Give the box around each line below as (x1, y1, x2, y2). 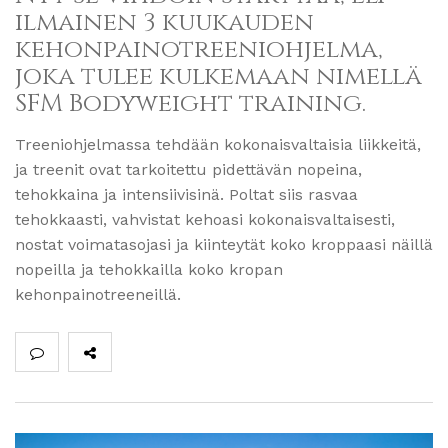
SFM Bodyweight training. (15, 86, 366, 120)
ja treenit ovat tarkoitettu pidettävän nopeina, (15, 159, 362, 179)
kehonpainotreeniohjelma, (15, 32, 383, 66)
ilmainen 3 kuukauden (15, 5, 314, 39)
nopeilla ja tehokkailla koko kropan (15, 259, 283, 279)
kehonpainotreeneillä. (15, 284, 181, 304)
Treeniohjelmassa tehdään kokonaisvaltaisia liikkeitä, (15, 134, 421, 154)
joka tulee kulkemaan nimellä (15, 59, 422, 93)
